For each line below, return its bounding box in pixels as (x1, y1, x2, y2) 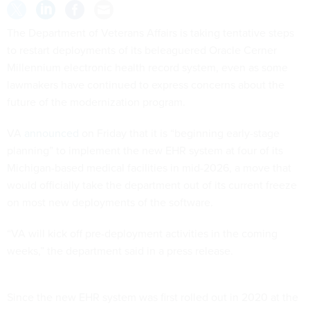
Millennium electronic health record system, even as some (7, 60, 288, 75)
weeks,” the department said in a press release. (7, 243, 236, 259)
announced (24, 125, 79, 141)
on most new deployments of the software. (7, 194, 213, 210)
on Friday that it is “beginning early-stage (79, 125, 280, 141)
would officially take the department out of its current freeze (7, 177, 297, 193)
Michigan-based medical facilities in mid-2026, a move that (7, 160, 291, 176)
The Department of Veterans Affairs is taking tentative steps (7, 25, 294, 41)
